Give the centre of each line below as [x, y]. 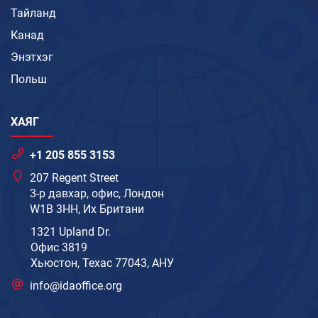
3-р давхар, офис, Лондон [97, 194]
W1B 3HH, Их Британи [87, 209]
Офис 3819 [59, 248]
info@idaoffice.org [76, 286]
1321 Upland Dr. [71, 232]
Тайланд [33, 13]
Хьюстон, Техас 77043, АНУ [102, 263]
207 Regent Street [75, 178]
